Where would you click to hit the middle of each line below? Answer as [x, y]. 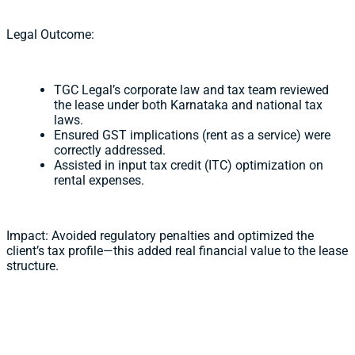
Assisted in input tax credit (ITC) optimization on [189, 165]
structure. [32, 266]
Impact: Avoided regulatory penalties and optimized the [160, 236]
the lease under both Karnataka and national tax [188, 105]
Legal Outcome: [50, 34]
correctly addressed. [110, 150]
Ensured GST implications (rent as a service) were [192, 135]
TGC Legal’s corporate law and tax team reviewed [191, 90]
